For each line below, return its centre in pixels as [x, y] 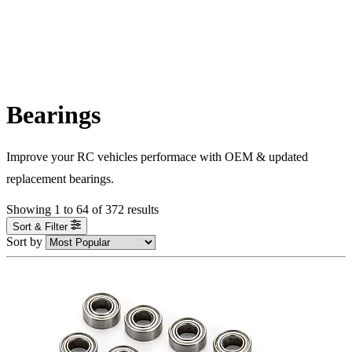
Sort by [26, 241]
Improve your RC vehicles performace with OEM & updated [157, 157]
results [143, 210]
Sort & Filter [40, 226]
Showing [29, 210]
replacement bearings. [60, 179]
